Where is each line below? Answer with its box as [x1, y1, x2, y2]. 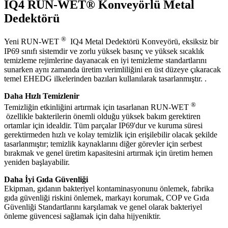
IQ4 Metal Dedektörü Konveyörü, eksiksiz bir [66, 37, 218, 46]
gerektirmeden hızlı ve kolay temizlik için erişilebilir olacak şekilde [4, 130, 217, 139]
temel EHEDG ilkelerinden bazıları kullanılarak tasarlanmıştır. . [4, 74, 207, 83]
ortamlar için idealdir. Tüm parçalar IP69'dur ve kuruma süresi [4, 121, 203, 130]
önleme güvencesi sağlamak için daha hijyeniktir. [4, 212, 161, 221]
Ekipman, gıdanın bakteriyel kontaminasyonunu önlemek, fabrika [4, 184, 214, 193]
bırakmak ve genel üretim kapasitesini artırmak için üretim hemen [4, 149, 213, 158]
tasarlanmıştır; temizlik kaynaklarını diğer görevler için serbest [4, 139, 202, 149]
